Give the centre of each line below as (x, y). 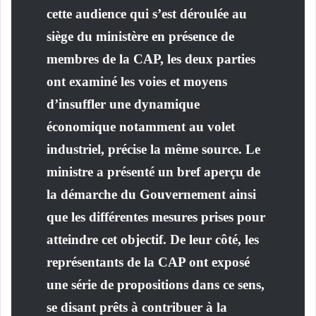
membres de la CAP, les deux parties (151, 59)
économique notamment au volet (141, 127)
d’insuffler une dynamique (123, 104)
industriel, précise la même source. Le (153, 149)
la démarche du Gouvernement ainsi (151, 194)
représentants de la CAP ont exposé (148, 262)
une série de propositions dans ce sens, (156, 285)
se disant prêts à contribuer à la (137, 307)
